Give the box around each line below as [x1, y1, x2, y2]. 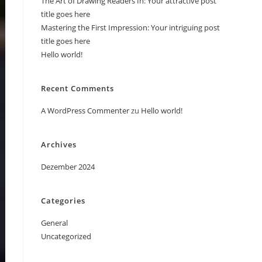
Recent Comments [41, 83, 114, 94]
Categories [41, 195, 85, 206]
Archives [41, 139, 77, 150]
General [41, 218, 68, 228]
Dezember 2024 [41, 161, 95, 172]
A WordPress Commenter [41, 105, 129, 116]
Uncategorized [41, 231, 91, 242]
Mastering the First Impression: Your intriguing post [41, 22, 220, 33]
